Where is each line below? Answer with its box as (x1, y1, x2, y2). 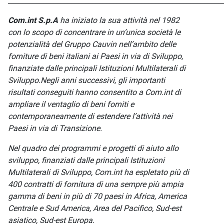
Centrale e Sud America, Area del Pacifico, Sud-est (8, 203, 181, 213)
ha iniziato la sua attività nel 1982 (58, 15, 179, 25)
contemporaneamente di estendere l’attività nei (8, 111, 172, 121)
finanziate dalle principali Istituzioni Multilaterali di (8, 63, 185, 73)
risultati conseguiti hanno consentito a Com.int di (8, 87, 181, 97)
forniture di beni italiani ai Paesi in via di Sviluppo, (8, 51, 183, 61)
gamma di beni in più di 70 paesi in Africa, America (8, 191, 187, 201)
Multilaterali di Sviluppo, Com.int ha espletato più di (8, 167, 189, 177)
